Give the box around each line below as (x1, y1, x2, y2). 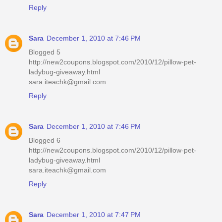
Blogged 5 (29, 48, 60, 56)
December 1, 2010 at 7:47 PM (47, 210, 141, 219)
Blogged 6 (29, 136, 60, 144)
